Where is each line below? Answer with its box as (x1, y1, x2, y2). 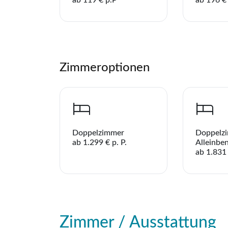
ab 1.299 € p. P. (72, 138, 127, 147)
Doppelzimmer (72, 128, 124, 137)
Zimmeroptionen (60, 61, 150, 74)
